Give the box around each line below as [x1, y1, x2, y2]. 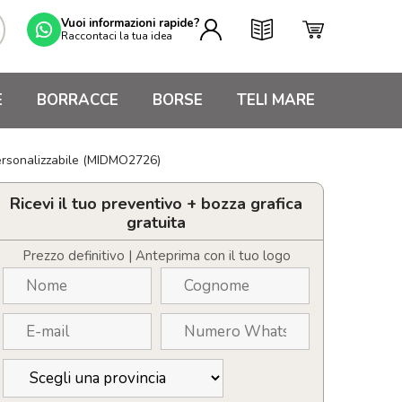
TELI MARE [237, 90, 315, 110]
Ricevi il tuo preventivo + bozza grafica [10, 193, 302, 214]
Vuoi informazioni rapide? [61, 14, 200, 31]
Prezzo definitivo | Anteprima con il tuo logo [22, 247, 291, 265]
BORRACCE [37, 90, 118, 110]
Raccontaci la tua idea [61, 28, 172, 43]
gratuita [127, 212, 186, 233]
